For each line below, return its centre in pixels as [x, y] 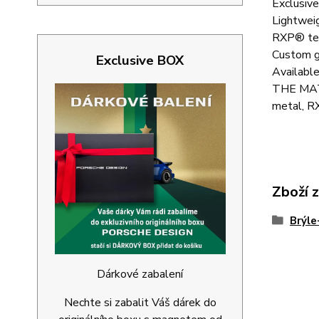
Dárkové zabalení [140, 274]
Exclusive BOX [140, 61]
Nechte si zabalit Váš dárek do [140, 303]
